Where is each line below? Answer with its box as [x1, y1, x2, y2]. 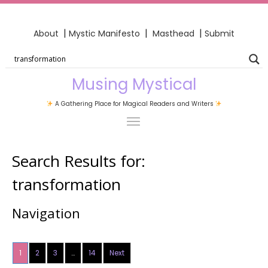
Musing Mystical [72, 73, 196, 95]
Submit [205, 27, 234, 39]
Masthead [153, 27, 197, 39]
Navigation [12, 203, 80, 222]
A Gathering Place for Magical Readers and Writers [53, 99, 215, 108]
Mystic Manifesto [69, 27, 140, 39]
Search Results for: [12, 150, 145, 172]
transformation [12, 173, 121, 195]
